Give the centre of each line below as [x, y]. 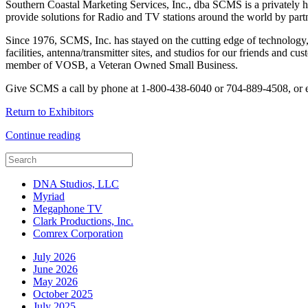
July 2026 [54, 256]
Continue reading [43, 135]
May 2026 [55, 281]
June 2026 [55, 269]
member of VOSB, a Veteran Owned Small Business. [122, 65]
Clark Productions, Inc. [83, 221]
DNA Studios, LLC [76, 184]
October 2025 [63, 294]
